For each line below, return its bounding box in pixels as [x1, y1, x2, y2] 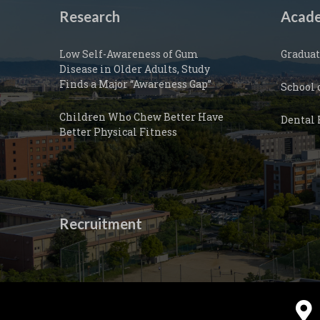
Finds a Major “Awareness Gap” [59, 77, 211, 91]
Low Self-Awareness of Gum [59, 47, 199, 61]
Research [59, 8, 120, 25]
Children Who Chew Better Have [59, 110, 224, 124]
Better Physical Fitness [59, 125, 177, 139]
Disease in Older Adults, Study [59, 62, 210, 76]
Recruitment [59, 215, 142, 232]
